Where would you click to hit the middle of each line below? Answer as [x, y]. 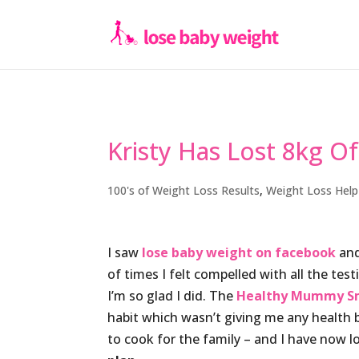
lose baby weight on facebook [239, 252]
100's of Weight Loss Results [184, 190]
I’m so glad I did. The [172, 296]
